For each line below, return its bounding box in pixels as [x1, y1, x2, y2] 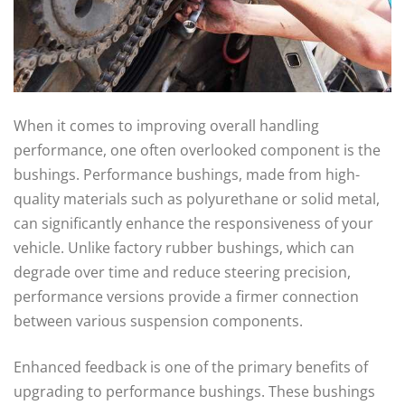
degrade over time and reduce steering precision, [14, 261, 351, 282]
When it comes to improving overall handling [14, 115, 319, 136]
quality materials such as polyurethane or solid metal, [14, 188, 380, 209]
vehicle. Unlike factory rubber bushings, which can [14, 237, 354, 258]
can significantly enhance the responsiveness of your [14, 212, 373, 233]
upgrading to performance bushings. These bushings [14, 381, 375, 401]
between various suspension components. [14, 310, 303, 331]
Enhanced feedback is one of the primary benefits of [14, 356, 368, 377]
